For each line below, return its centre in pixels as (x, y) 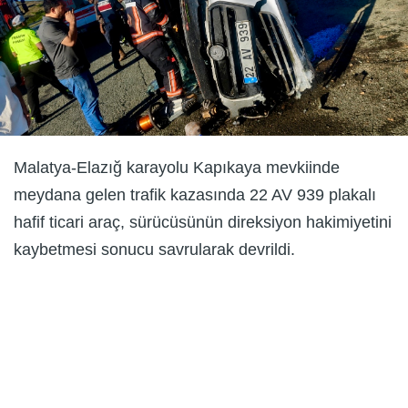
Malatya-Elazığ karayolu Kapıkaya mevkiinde (177, 167)
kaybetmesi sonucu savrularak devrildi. (154, 249)
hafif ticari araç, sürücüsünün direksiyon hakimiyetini (203, 222)
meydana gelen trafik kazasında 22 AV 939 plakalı (195, 194)
